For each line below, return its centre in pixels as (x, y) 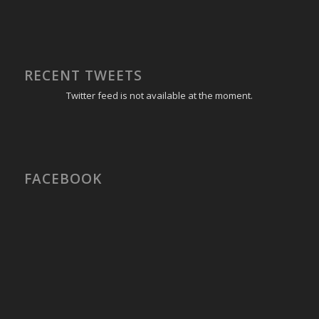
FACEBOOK (63, 179)
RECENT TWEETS (83, 75)
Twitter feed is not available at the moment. (159, 95)
